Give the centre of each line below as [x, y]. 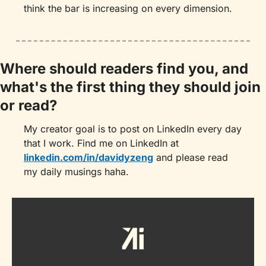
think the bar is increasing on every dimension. [128, 8]
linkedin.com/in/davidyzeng [88, 157]
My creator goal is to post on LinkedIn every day [133, 129]
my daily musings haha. [76, 172]
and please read [191, 157]
